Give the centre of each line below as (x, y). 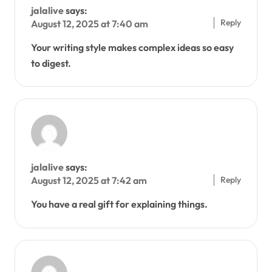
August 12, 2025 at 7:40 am (89, 23)
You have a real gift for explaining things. (119, 204)
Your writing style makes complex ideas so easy (132, 47)
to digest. (51, 63)
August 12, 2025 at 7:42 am (89, 181)
